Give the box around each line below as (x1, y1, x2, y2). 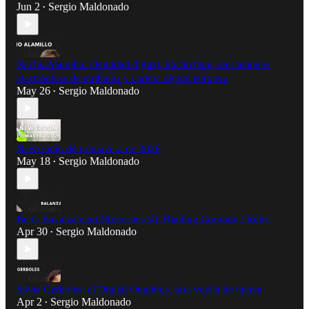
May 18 (17, 155, 50, 168)
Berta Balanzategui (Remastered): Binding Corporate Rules (17, 213, 270, 225)
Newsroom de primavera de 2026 (17, 143, 161, 154)
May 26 (17, 85, 50, 97)
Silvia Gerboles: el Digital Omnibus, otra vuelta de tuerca (17, 283, 262, 295)
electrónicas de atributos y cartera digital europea (17, 72, 228, 84)
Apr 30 (17, 226, 48, 238)
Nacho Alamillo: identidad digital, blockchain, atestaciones (17, 59, 270, 70)
